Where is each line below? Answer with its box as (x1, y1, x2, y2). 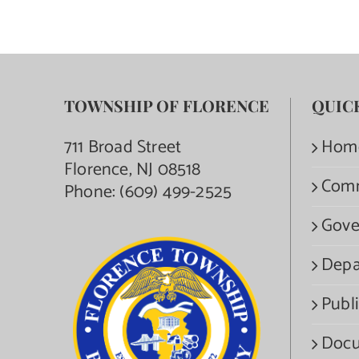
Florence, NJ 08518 (64, 155, 201, 184)
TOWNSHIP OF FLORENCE (64, 94, 269, 116)
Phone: (64, 177, 120, 207)
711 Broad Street (64, 132, 182, 162)
